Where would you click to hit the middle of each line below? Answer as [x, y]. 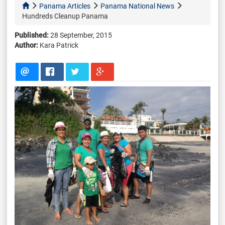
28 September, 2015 [80, 35]
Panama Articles [65, 6]
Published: [32, 35]
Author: [26, 45]
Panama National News [137, 6]
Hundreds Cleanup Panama [65, 16]
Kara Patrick [58, 45]
